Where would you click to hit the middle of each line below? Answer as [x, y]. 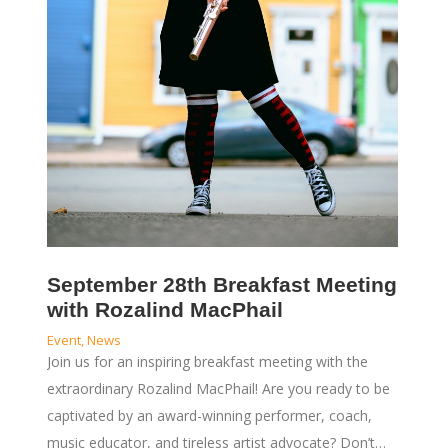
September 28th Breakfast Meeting [221, 285]
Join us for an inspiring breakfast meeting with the [207, 362]
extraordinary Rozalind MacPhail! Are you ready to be [218, 389]
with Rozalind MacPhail [164, 310]
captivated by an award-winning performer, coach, [209, 416]
